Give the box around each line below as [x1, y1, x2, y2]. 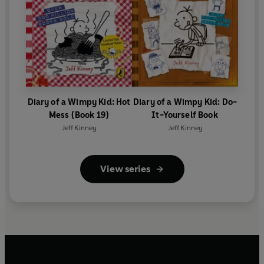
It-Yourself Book [151, 110, 219, 121]
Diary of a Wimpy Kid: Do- [133, 97, 237, 108]
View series [100, 163, 150, 175]
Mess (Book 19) [48, 110, 110, 121]
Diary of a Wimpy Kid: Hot [27, 97, 131, 108]
